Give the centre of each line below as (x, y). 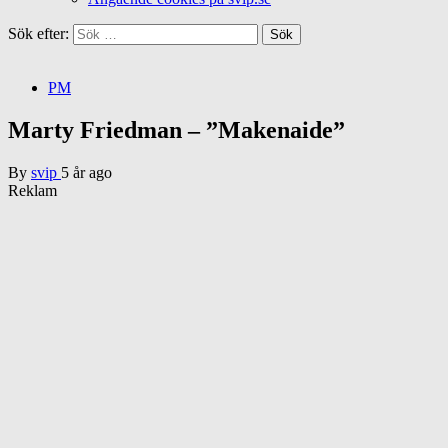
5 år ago (86, 172)
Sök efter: (38, 33)
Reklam (32, 190)
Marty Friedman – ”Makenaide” (176, 129)
